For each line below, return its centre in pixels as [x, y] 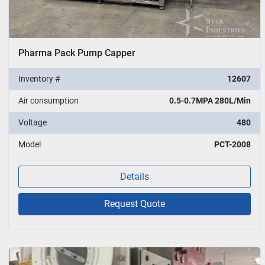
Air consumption [49, 100]
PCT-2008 [233, 144]
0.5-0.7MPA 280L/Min [210, 100]
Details [135, 176]
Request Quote [135, 203]
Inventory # [39, 78]
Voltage [33, 122]
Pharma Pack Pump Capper [77, 53]
